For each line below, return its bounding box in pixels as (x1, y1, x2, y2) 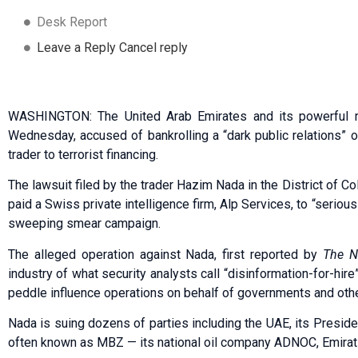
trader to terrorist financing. (8, 147, 158, 163)
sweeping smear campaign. (8, 216, 161, 232)
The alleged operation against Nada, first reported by (8, 246, 323, 262)
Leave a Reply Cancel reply (37, 39, 188, 55)
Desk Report (37, 14, 107, 30)
